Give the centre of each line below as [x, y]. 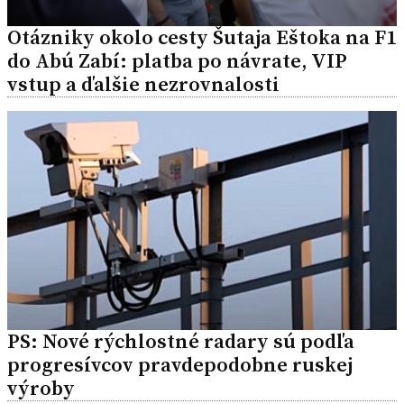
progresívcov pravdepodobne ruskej [180, 365]
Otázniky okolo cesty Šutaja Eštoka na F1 [202, 38]
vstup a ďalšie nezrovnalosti [143, 85]
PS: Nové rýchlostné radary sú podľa [181, 342]
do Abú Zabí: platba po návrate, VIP [177, 61]
